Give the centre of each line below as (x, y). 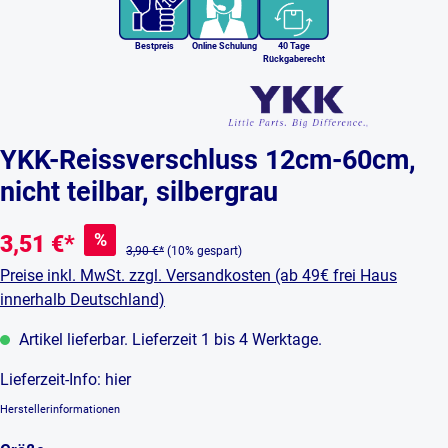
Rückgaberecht (294, 59)
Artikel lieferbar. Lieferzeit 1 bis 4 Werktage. (170, 340)
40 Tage (294, 46)
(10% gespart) (204, 251)
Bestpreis (154, 46)
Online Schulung (224, 46)
